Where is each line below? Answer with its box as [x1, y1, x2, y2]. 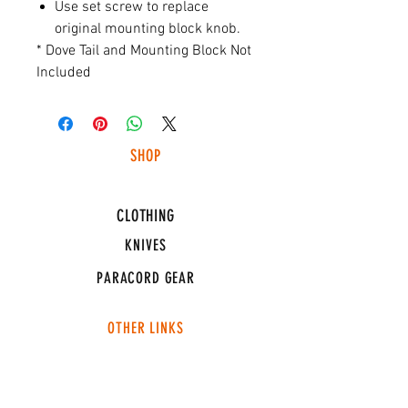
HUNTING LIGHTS [97, 176, 195, 196]
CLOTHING [116, 206, 176, 226]
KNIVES [125, 236, 167, 254]
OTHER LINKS [107, 319, 184, 337]
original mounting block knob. [55, 20, 240, 38]
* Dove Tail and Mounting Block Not [36, 42, 251, 60]
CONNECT [117, 349, 172, 369]
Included [36, 64, 91, 82]
